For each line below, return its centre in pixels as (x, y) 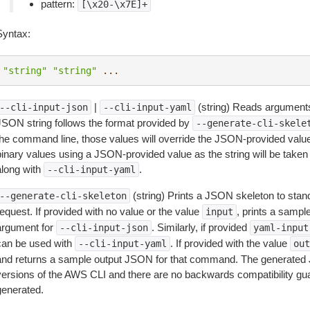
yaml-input (281, 228)
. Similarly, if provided (200, 227)
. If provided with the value (230, 243)
